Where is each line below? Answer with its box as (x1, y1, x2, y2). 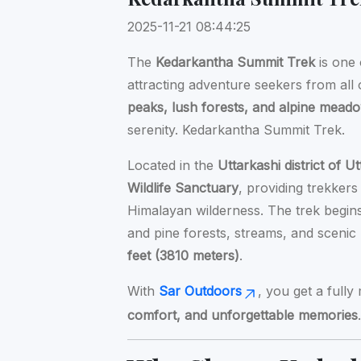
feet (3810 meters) (127, 247, 240, 264)
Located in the (127, 157, 218, 174)
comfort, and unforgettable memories (127, 307, 359, 324)
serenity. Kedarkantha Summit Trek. (127, 122, 346, 139)
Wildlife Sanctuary (127, 180, 239, 197)
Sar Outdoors (159, 283, 243, 300)
